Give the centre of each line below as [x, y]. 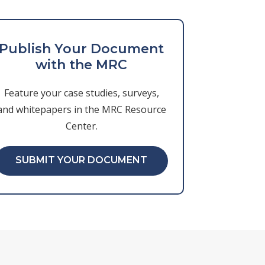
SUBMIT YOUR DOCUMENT [82, 160]
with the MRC [82, 64]
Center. [81, 126]
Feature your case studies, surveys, [81, 93]
